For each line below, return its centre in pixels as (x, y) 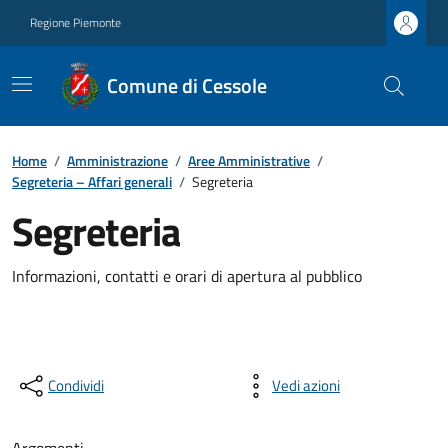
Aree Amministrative (249, 160)
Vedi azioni (306, 385)
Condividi (76, 385)
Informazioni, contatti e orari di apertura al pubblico (187, 276)
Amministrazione (117, 160)
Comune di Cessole (186, 85)
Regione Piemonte (75, 22)
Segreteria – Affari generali (92, 181)
